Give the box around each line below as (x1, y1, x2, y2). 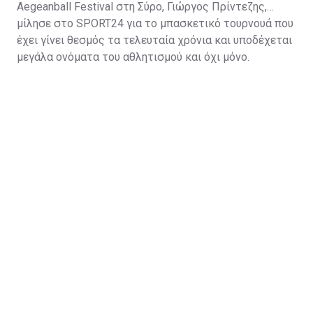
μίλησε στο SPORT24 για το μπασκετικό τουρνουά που (17, 16, 293, 30)
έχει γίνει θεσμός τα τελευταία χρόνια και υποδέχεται (17, 33, 292, 47)
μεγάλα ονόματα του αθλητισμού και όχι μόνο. (17, 50, 249, 64)
